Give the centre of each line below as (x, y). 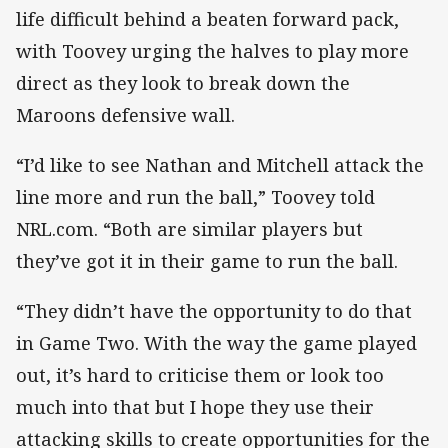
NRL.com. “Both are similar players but (189, 228)
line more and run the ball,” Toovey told (195, 196)
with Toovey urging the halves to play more (212, 50)
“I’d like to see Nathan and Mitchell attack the (220, 164)
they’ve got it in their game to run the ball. (207, 260)
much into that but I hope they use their (195, 407)
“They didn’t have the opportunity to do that (214, 311)
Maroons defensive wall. (125, 114)
